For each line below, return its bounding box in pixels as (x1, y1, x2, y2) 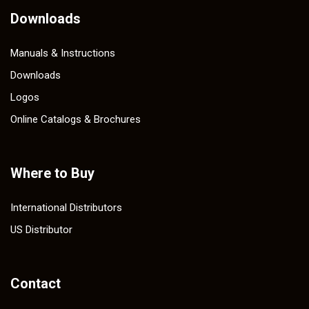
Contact (10, 275, 61, 292)
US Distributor (10, 223, 72, 237)
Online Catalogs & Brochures (10, 113, 141, 126)
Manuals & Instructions (10, 47, 115, 60)
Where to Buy (10, 165, 94, 182)
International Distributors (10, 201, 122, 215)
